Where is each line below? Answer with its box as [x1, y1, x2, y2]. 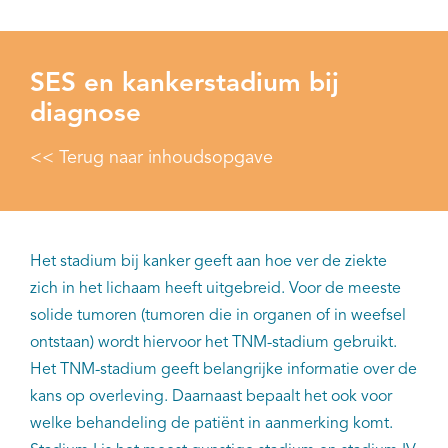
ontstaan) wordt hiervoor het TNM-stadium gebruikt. [30, 335, 397, 352]
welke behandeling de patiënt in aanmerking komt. [30, 416, 393, 433]
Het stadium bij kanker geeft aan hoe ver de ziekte [30, 254, 387, 271]
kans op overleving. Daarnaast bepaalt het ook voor [30, 389, 392, 406]
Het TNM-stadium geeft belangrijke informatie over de [30, 362, 417, 379]
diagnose [30, 100, 141, 127]
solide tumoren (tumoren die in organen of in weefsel [30, 308, 406, 325]
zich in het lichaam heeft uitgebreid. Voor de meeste [30, 281, 401, 298]
